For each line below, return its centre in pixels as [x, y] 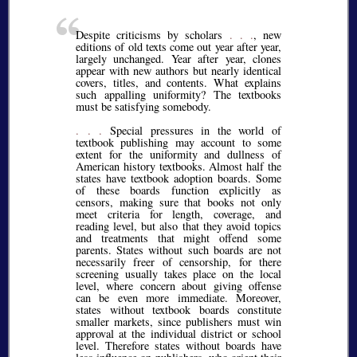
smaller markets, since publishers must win [178, 321]
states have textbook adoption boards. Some [178, 178]
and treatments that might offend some [178, 237]
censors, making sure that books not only [178, 202]
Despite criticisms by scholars [153, 35]
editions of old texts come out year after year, [178, 47]
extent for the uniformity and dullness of [178, 154]
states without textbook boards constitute [178, 309]
